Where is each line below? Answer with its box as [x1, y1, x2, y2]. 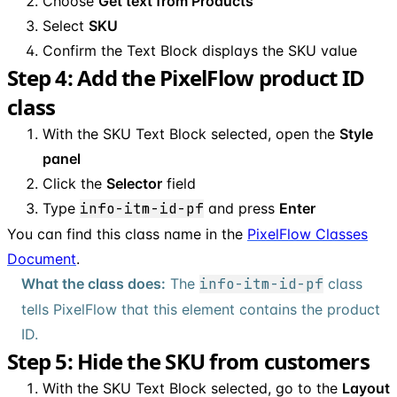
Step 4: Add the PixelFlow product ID [7, 62, 364, 92]
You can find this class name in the [7, 224, 247, 243]
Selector [106, 174, 162, 192]
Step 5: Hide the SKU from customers [7, 346, 370, 376]
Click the [43, 174, 106, 192]
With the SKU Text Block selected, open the [43, 124, 339, 143]
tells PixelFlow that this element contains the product [21, 300, 380, 318]
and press [204, 198, 279, 217]
